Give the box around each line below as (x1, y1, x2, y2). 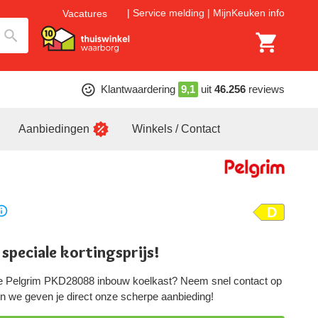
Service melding (133, 7, 204, 19)
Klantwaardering (100, 83, 175, 95)
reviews (248, 83, 285, 95)
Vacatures (62, 7, 107, 19)
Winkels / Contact (132, 123, 220, 135)
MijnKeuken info (213, 7, 285, 19)
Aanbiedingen (18, 123, 89, 135)
